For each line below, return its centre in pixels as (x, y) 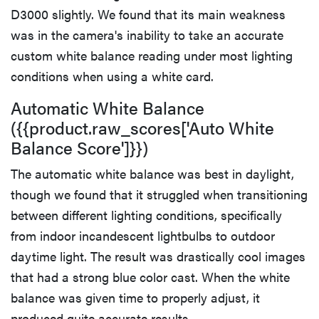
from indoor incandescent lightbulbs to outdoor (143, 235)
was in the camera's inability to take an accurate (147, 34)
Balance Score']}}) (79, 147)
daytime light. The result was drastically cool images (158, 256)
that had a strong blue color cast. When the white (150, 276)
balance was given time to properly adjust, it (135, 297)
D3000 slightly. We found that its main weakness (148, 14)
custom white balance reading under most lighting (152, 55)
